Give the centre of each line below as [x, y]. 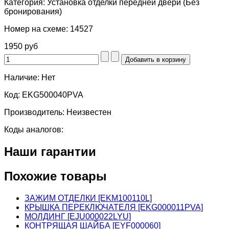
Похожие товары [55, 176]
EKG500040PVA [53, 95]
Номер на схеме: [37, 29]
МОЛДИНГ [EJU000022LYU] [78, 216]
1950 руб [21, 46]
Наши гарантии [50, 151]
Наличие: [23, 77]
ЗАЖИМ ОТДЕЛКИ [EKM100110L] [88, 198]
